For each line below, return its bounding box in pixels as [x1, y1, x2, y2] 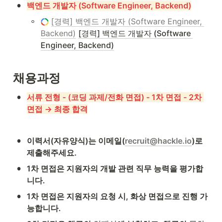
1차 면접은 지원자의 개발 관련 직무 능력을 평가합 [27, 164, 203, 174]
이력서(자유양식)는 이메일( [27, 136, 125, 146]
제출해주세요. [27, 148, 77, 158]
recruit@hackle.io [125, 136, 192, 146]
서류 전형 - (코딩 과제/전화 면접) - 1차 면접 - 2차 [27, 92, 202, 103]
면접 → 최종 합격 [27, 104, 88, 114]
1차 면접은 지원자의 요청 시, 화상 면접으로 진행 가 [27, 191, 208, 202]
